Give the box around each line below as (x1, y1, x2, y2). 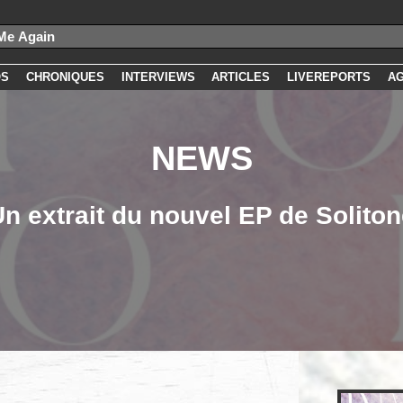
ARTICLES (211, 70, 271, 84)
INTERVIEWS (121, 70, 195, 84)
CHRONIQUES (25, 70, 104, 84)
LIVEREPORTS (287, 70, 372, 84)
